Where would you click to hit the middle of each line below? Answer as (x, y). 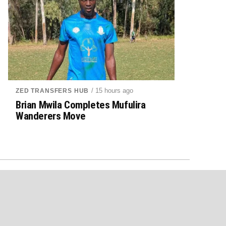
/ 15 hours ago (112, 91)
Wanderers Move (51, 116)
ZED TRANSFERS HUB (52, 91)
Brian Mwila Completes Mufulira (81, 105)
